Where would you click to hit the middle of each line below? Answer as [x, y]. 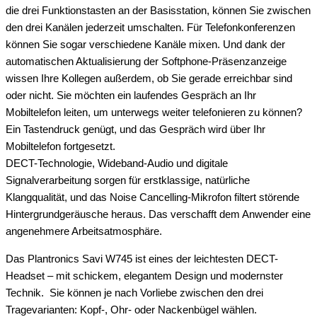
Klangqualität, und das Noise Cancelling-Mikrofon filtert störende [152, 198]
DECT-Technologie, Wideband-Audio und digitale [117, 164]
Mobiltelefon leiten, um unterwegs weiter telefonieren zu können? [154, 113]
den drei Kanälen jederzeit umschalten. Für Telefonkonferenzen [150, 28]
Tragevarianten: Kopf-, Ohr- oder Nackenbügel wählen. [131, 310]
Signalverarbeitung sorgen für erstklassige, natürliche [128, 181]
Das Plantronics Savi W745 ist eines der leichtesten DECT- [142, 259]
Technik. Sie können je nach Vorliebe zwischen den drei [134, 293]
